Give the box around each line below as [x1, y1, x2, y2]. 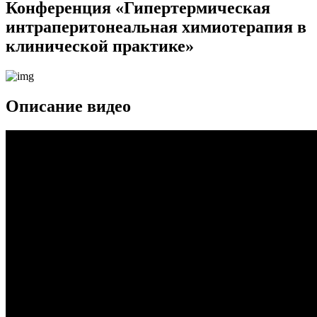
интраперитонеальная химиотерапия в [6, 17, 306, 36]
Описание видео [6, 96, 131, 115]
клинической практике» [6, 36, 194, 55]
